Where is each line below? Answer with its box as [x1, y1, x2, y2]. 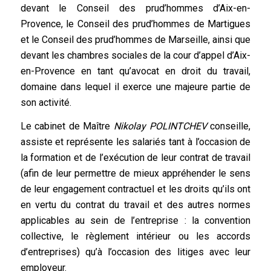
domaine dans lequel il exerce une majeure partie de [20, 80, 251, 93]
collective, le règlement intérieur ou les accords [20, 230, 251, 243]
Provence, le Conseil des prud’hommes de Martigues [20, 18, 251, 30]
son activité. [20, 96, 71, 108]
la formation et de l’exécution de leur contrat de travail [20, 152, 251, 164]
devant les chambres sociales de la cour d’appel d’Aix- [20, 49, 251, 61]
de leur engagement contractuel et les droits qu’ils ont [20, 183, 251, 195]
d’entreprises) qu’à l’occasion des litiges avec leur [20, 246, 251, 258]
